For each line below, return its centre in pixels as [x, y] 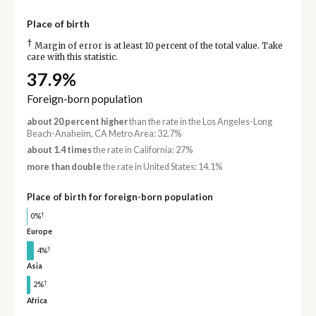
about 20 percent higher [77, 122]
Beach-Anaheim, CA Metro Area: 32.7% [104, 134]
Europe [39, 232]
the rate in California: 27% [142, 150]
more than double [64, 166]
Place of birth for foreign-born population [120, 196]
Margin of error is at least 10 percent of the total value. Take [157, 45]
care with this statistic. [72, 57]
